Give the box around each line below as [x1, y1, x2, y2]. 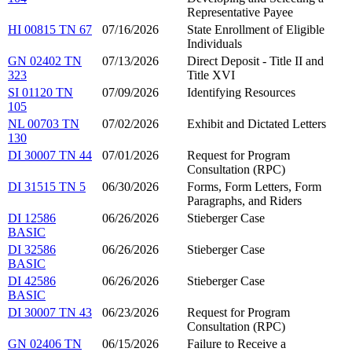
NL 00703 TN [8, 117, 79, 131]
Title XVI [187, 68, 235, 82]
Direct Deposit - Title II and [187, 54, 324, 68]
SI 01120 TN [8, 86, 73, 100]
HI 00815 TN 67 [8, 23, 92, 37]
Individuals [187, 37, 242, 51]
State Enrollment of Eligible [187, 23, 324, 37]
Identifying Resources [187, 86, 295, 100]
